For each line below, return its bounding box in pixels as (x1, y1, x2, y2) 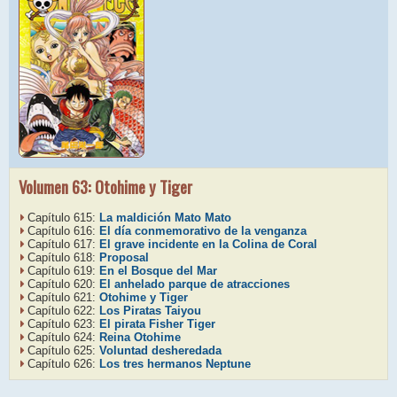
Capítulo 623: (27, 316, 99, 331)
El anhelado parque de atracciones (99, 276, 290, 291)
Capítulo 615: (27, 210, 99, 224)
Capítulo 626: (27, 356, 99, 370)
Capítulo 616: (27, 223, 99, 237)
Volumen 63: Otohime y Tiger (19, 175, 192, 199)
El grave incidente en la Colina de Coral (99, 237, 317, 251)
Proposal (99, 250, 149, 264)
